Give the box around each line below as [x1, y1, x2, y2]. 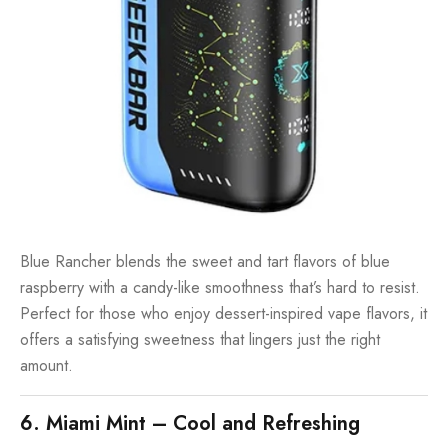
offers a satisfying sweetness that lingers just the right [20, 328, 380, 352]
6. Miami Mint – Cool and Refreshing [20, 409, 360, 439]
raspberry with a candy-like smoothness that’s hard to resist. [20, 276, 420, 300]
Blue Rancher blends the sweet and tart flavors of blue [20, 250, 390, 274]
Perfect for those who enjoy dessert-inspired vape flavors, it [20, 302, 427, 326]
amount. [20, 354, 73, 378]
